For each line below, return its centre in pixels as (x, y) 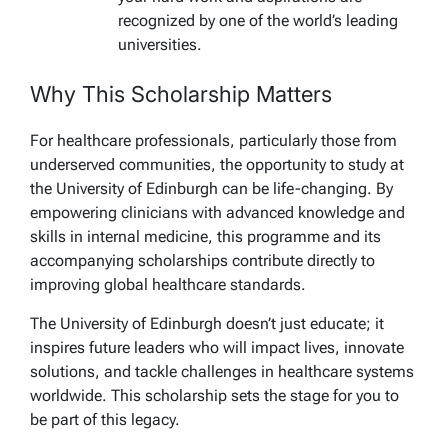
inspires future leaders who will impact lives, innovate (217, 347)
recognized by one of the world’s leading (258, 20)
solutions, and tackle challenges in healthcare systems (222, 371)
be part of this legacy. (105, 419)
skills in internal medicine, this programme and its (205, 236)
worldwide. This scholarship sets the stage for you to (214, 395)
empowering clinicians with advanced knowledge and (217, 212)
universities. (160, 44)
